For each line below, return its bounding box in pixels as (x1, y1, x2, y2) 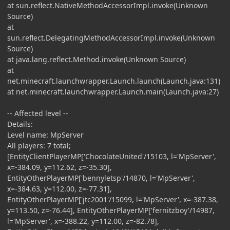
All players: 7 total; (7, 140, 71, 150)
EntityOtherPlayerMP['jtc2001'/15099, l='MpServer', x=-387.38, (7, 194, 218, 204)
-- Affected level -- (7, 108, 68, 118)
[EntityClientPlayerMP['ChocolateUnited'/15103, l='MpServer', (7, 151, 216, 161)
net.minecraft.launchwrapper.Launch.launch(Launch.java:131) (7, 75, 220, 86)
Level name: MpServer (7, 129, 84, 140)
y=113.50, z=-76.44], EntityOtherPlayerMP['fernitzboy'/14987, (7, 205, 215, 215)
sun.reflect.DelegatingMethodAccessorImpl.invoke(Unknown (7, 32, 215, 43)
